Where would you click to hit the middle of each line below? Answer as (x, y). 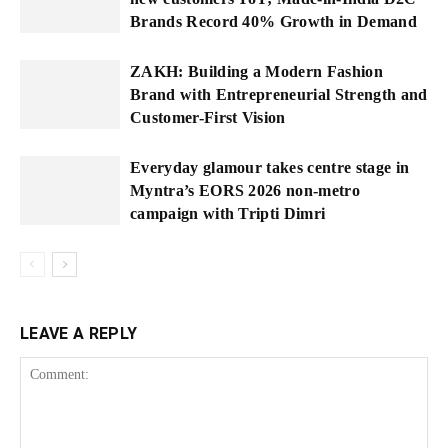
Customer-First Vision (208, 117)
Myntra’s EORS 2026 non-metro (245, 190)
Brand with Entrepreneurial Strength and (279, 94)
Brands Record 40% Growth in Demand (273, 21)
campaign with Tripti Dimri (228, 213)
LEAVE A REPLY (79, 333)
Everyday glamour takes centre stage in (270, 167)
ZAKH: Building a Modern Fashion (256, 71)
